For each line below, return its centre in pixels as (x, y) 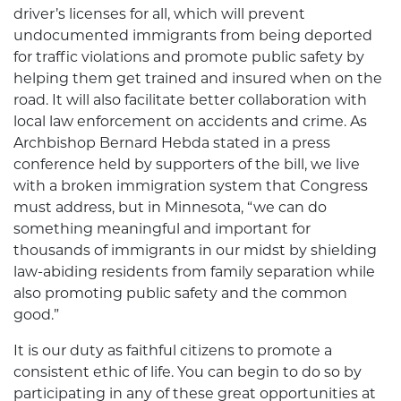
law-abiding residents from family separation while (194, 272)
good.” (36, 315)
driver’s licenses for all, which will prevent (159, 14)
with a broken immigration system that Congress (191, 186)
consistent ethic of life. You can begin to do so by (188, 372)
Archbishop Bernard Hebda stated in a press (172, 143)
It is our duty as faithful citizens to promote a (173, 351)
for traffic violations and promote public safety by (189, 57)
